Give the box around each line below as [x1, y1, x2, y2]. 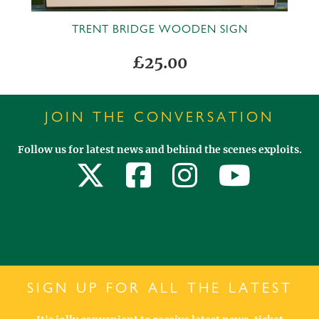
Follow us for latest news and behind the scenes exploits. [17, 143, 302, 157]
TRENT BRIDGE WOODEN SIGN [71, 22, 248, 36]
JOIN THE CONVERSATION [45, 109, 274, 126]
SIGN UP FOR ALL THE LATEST [26, 280, 293, 297]
